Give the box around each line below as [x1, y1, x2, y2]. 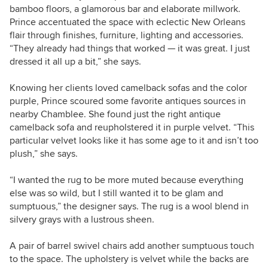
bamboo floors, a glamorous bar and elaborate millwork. [10, 3, 240, 16]
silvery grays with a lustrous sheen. [10, 214, 154, 226]
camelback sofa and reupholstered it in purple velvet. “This [10, 121, 254, 134]
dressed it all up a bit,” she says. [10, 56, 141, 68]
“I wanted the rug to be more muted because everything [10, 174, 243, 187]
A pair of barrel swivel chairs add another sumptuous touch [10, 240, 254, 252]
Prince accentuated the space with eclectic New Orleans [10, 16, 245, 29]
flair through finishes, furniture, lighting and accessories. [10, 29, 243, 42]
